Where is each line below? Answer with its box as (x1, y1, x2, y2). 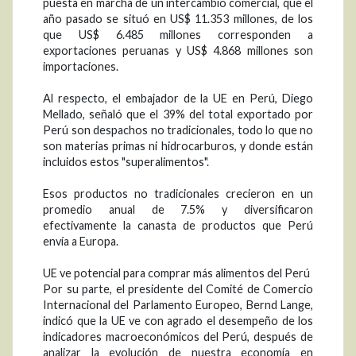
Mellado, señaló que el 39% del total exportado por (43, 107, 313, 122)
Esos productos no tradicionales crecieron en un (43, 187, 313, 201)
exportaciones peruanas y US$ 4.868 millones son (43, 44, 313, 58)
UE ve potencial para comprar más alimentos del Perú (43, 266, 310, 281)
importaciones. (43, 60, 118, 74)
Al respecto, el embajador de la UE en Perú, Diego (43, 91, 313, 106)
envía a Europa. (43, 234, 118, 249)
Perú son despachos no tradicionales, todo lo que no (43, 123, 313, 137)
